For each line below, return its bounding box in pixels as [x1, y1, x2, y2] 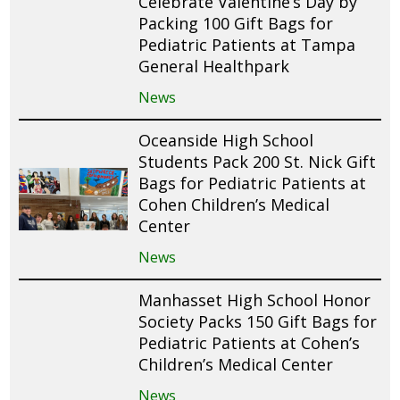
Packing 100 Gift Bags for [138, 12, 334, 34]
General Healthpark [138, 54, 290, 77]
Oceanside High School [138, 129, 314, 151]
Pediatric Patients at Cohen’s [138, 331, 361, 354]
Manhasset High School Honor [138, 288, 371, 311]
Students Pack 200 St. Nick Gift [138, 150, 377, 172]
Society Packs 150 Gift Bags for [138, 310, 378, 332]
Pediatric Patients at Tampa [138, 33, 356, 55]
